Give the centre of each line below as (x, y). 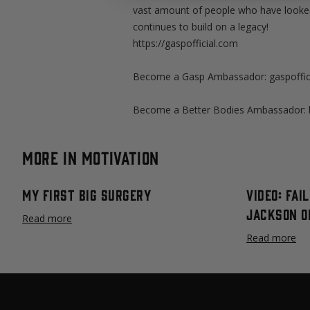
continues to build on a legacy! (201, 26)
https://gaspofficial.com (185, 43)
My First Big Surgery (86, 194)
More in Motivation (91, 157)
